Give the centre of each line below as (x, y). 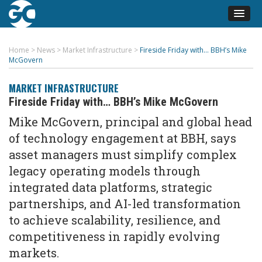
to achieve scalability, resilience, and (115, 220)
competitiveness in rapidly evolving (114, 236)
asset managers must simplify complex (123, 154)
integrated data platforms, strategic (111, 187)
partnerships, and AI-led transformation (125, 204)
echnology (59, 138)
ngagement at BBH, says (167, 138)
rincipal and (150, 122)
